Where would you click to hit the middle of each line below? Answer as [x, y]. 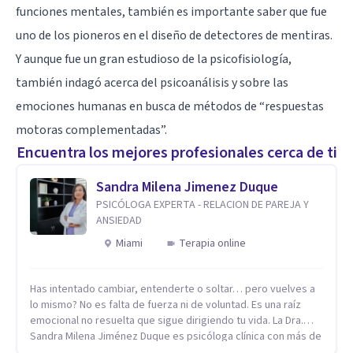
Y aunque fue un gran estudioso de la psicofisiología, [154, 59]
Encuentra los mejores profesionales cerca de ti [176, 152]
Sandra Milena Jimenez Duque [187, 187]
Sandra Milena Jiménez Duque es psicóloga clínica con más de [176, 336]
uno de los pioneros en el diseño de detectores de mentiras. [174, 35]
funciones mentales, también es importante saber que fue [171, 11]
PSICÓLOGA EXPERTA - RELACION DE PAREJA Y [203, 204]
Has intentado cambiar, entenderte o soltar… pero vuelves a [173, 289]
